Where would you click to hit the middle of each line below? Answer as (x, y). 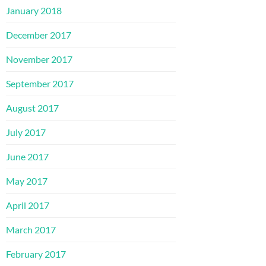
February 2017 (36, 254)
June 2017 (27, 156)
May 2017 (27, 180)
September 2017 (40, 83)
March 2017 (31, 229)
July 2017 (26, 132)
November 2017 (39, 59)
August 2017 (32, 107)
